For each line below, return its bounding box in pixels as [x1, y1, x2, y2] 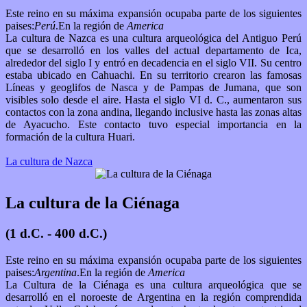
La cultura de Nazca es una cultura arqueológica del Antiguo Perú [5, 32, 302, 45]
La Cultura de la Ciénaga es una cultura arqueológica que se [5, 278, 302, 291]
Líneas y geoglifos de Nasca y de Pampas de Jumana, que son [5, 82, 302, 94]
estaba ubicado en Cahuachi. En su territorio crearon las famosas [5, 69, 302, 82]
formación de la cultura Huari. [5, 131, 138, 143]
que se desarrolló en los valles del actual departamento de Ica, [5, 45, 302, 57]
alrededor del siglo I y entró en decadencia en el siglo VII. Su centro [5, 57, 302, 69]
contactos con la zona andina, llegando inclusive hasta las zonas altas [5, 106, 302, 119]
